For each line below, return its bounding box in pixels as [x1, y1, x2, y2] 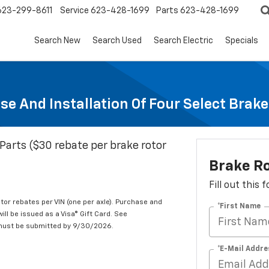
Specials [225, 37, 258, 46]
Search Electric [154, 37, 213, 46]
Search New [34, 37, 80, 46]
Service [60, 7, 89, 16]
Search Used [92, 37, 142, 46]
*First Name [217, 202, 261, 210]
